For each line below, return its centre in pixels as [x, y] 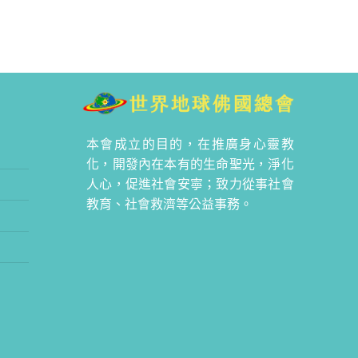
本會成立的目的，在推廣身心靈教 [190, 143]
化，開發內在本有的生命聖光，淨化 [190, 163]
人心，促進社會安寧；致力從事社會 [190, 183]
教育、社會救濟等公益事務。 [170, 203]
